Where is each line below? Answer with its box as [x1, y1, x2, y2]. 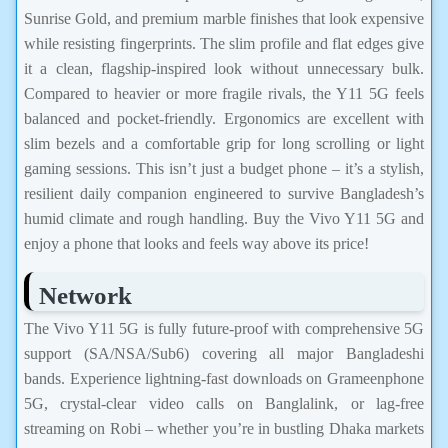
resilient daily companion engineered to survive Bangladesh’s [24, 185, 424, 203]
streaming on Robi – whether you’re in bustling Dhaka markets [24, 420, 424, 438]
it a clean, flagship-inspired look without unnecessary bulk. [24, 60, 424, 78]
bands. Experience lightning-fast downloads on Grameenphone [24, 370, 424, 388]
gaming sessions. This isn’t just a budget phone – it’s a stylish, [24, 160, 424, 178]
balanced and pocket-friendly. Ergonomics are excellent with [24, 110, 424, 128]
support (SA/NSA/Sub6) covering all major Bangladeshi [24, 345, 424, 363]
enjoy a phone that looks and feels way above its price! [24, 235, 369, 253]
